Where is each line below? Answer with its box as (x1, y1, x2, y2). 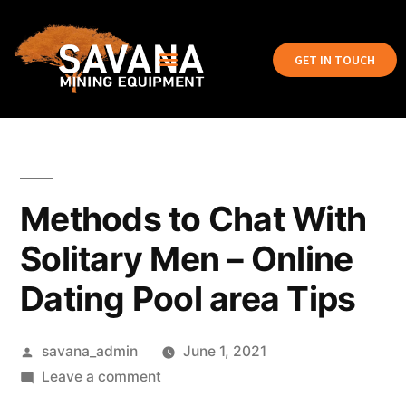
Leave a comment (41, 368, 161, 385)
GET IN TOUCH (294, 52, 375, 68)
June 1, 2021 (182, 343, 266, 360)
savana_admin (41, 343, 138, 360)
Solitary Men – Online (20, 238, 353, 279)
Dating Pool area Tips (20, 278, 356, 319)
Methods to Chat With (20, 198, 367, 239)
